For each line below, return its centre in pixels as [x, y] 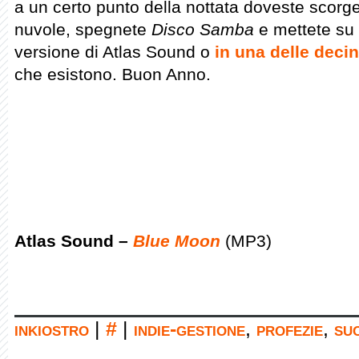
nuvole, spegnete [81, 29]
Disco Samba [200, 29]
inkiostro [52, 329]
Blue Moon [177, 241]
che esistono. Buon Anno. [113, 74]
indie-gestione [190, 329]
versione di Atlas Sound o [115, 52]
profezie [290, 329]
